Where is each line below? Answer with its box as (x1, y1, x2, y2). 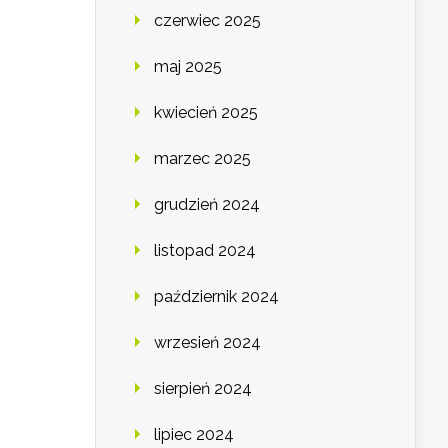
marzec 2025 (154, 149, 251, 169)
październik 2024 (154, 287, 279, 307)
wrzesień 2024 (154, 333, 261, 353)
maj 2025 (154, 57, 222, 77)
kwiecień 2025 (154, 103, 258, 123)
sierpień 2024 (154, 379, 252, 399)
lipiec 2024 (154, 425, 234, 445)
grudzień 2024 (154, 195, 260, 215)
